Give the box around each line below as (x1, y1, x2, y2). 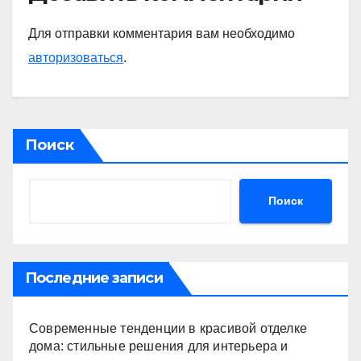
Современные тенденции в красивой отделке (29, 321, 308, 335)
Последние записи (25, 268, 163, 287)
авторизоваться (28, 50, 123, 64)
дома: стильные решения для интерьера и (29, 338, 288, 353)
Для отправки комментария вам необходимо (28, 26, 295, 40)
